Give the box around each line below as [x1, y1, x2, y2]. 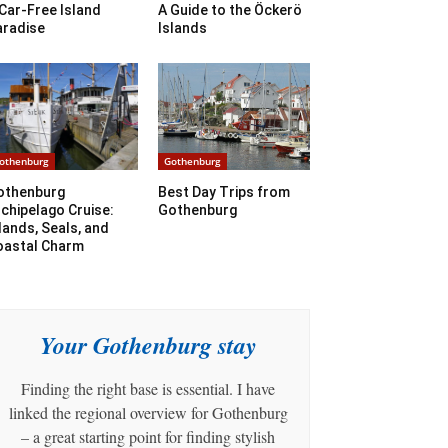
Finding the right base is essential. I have [21, 377, 275, 399]
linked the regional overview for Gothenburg [8, 401, 288, 423]
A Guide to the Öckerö [158, 2, 302, 19]
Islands [158, 20, 207, 37]
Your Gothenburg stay [39, 327, 257, 362]
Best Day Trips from [158, 183, 290, 200]
